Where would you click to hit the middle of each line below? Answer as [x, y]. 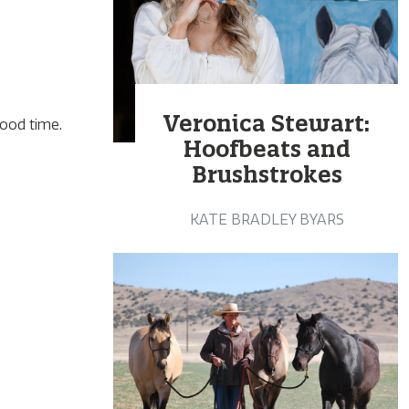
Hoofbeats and [267, 148]
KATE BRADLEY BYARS [267, 219]
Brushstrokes [267, 174]
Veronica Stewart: [267, 123]
